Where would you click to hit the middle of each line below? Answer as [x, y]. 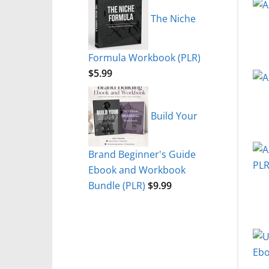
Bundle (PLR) [117, 186]
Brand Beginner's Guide [142, 154]
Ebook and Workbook [137, 170]
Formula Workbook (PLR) [144, 57]
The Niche [173, 18]
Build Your [174, 115]
